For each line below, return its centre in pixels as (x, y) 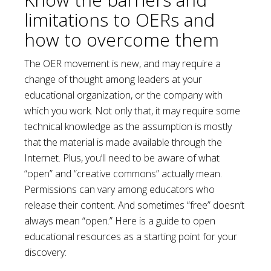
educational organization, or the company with (123, 95)
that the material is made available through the (123, 142)
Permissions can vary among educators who (119, 189)
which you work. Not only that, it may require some (132, 111)
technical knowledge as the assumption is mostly (128, 126)
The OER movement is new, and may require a (122, 64)
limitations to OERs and (119, 20)
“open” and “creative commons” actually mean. (123, 174)
